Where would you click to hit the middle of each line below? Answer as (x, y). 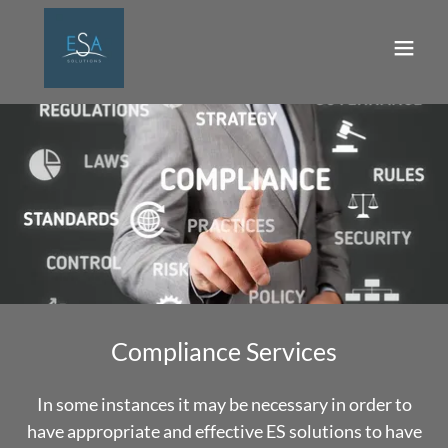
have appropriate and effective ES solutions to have (224, 431)
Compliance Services (224, 351)
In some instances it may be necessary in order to (224, 404)
